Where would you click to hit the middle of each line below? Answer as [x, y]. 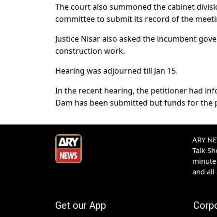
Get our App [81, 206]
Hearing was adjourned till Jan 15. [116, 71]
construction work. [90, 51]
